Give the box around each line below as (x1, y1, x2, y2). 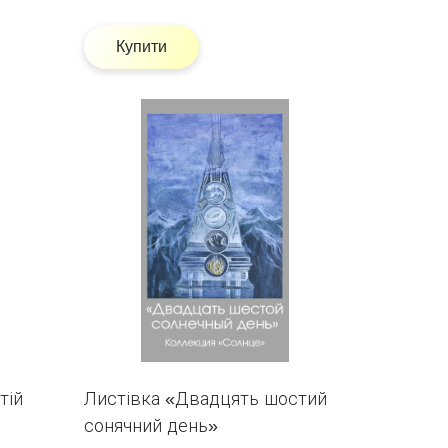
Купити (115, 38, 167, 56)
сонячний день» (83, 415, 218, 436)
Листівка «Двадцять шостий (83, 388, 327, 409)
